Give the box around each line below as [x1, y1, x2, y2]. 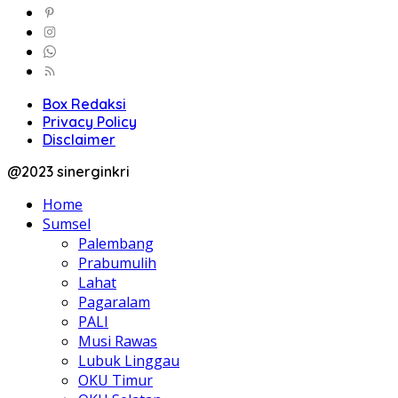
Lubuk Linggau [78, 350, 179, 370]
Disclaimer [43, 130, 115, 148]
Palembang [78, 233, 154, 253]
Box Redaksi [43, 94, 126, 113]
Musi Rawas [78, 330, 157, 351]
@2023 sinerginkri [7, 162, 130, 180]
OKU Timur [78, 370, 153, 390]
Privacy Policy [43, 112, 137, 131]
